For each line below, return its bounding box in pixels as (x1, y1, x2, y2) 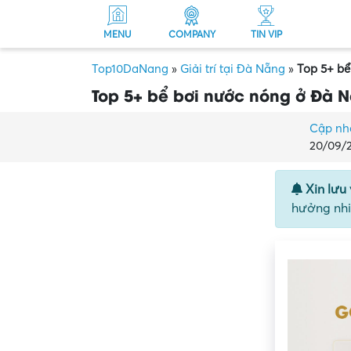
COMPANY (168, 30, 215, 40)
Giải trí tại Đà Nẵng (180, 63, 285, 75)
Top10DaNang (92, 63, 168, 75)
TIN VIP (250, 30, 282, 40)
